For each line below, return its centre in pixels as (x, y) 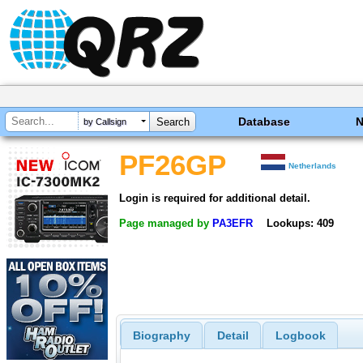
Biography (161, 336)
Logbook (300, 336)
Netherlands (313, 166)
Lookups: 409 (300, 223)
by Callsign (105, 122)
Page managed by (166, 223)
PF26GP (173, 165)
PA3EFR (233, 223)
